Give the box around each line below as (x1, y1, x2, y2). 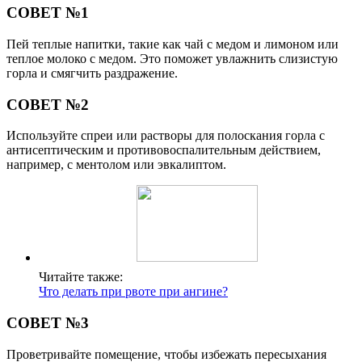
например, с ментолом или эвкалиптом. (6, 158, 226, 172)
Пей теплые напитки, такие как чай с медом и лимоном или (6, 37, 339, 51)
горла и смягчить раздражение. (6, 66, 178, 80)
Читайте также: (39, 270, 123, 284)
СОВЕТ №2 (6, 95, 89, 113)
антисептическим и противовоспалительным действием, (6, 143, 321, 158)
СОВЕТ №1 (6, 4, 89, 22)
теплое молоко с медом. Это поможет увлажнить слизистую (6, 52, 338, 65)
